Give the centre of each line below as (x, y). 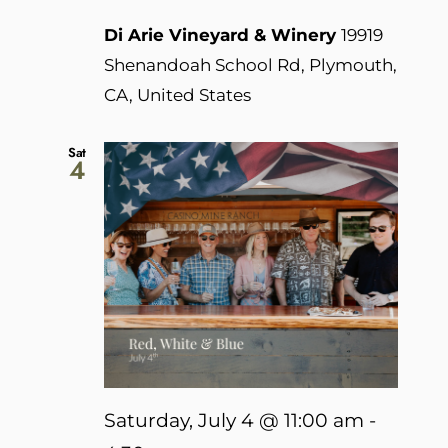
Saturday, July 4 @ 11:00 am (234, 421)
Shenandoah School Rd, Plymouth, (250, 64)
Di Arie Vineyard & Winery (222, 34)
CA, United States (177, 94)
